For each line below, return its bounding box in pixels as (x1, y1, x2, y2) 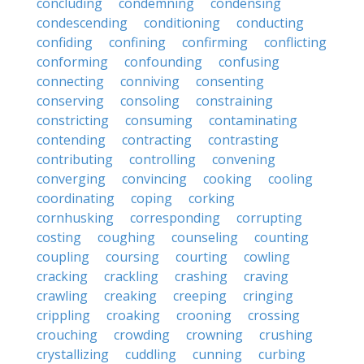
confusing (219, 53, 279, 71)
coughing (97, 228, 155, 246)
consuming (125, 111, 193, 129)
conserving (37, 92, 104, 110)
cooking (203, 170, 252, 188)
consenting (196, 72, 264, 90)
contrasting (208, 131, 279, 149)
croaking (106, 306, 160, 324)
